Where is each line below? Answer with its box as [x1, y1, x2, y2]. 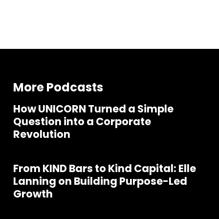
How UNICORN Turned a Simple [13, 102, 174, 116]
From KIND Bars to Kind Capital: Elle [13, 161, 196, 176]
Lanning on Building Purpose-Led [13, 174, 187, 189]
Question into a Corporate [13, 114, 151, 129]
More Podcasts [13, 79, 103, 96]
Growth [13, 187, 53, 201]
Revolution [13, 127, 70, 142]
